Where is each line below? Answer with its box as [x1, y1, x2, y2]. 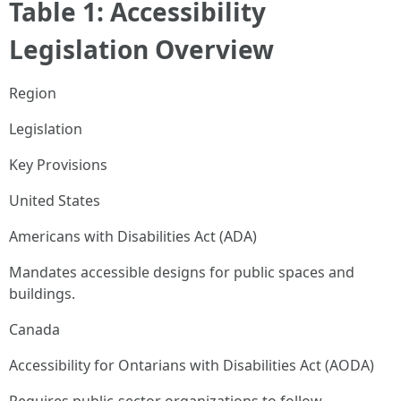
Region [9, 83, 56, 103]
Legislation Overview [9, 32, 274, 66]
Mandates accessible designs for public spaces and [9, 262, 354, 282]
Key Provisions [9, 155, 107, 175]
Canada [9, 320, 60, 339]
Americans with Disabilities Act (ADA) [9, 226, 257, 246]
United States [9, 191, 100, 210]
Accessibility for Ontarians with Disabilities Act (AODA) [9, 355, 374, 375]
